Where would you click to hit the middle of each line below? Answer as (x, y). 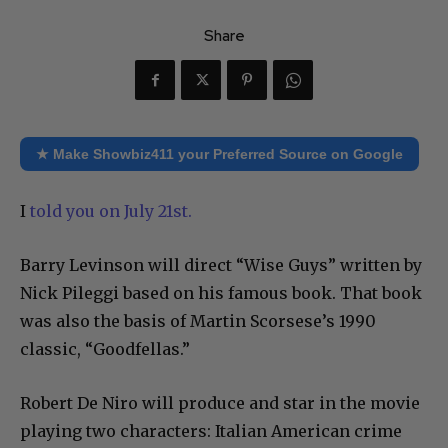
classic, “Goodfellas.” (105, 349)
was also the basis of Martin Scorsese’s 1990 (198, 321)
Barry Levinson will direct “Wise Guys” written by (221, 265)
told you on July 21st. (109, 211)
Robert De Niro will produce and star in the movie (220, 403)
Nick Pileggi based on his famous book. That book (221, 293)
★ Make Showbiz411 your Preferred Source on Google (219, 154)
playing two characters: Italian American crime (211, 431)
